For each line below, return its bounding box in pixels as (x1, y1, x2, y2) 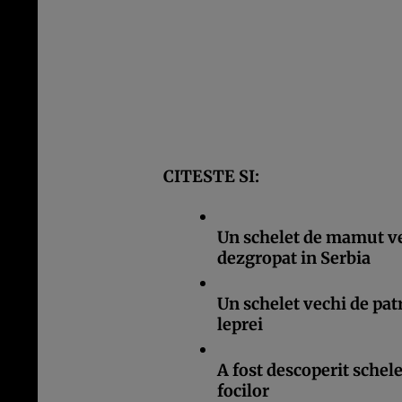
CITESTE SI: (163, 166, 259, 188)
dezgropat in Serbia (217, 248, 371, 269)
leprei (217, 314, 263, 336)
